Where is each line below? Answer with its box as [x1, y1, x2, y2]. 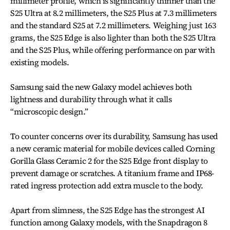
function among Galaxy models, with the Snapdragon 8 [10, 217, 207, 228]
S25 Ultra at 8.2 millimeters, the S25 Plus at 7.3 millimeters [10, 7, 217, 18]
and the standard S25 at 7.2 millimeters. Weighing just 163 [10, 20, 216, 31]
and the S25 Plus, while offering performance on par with [10, 44, 215, 55]
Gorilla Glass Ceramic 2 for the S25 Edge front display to [10, 155, 208, 166]
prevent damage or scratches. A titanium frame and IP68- [10, 167, 214, 179]
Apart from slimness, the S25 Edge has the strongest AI [10, 204, 205, 216]
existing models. [10, 56, 69, 68]
